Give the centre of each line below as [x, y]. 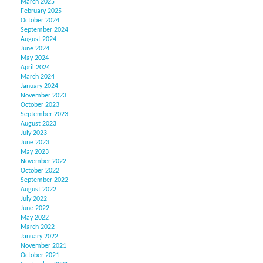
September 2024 [44, 30]
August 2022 [38, 190]
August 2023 [38, 124]
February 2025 [41, 11]
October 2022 [40, 171]
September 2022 [44, 181]
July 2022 [34, 199]
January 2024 [39, 87]
